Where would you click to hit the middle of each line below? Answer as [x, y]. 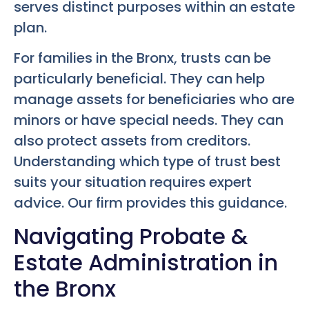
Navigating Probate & [131, 236]
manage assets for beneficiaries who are [154, 100]
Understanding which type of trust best [147, 162]
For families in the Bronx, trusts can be [142, 58]
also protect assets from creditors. [132, 141]
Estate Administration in [146, 262]
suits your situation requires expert [133, 182]
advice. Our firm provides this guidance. [150, 203]
